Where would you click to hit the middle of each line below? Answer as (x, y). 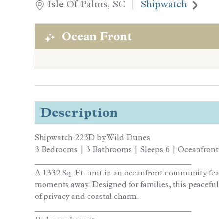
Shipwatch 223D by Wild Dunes (92, 138)
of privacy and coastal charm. (87, 197)
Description (79, 113)
